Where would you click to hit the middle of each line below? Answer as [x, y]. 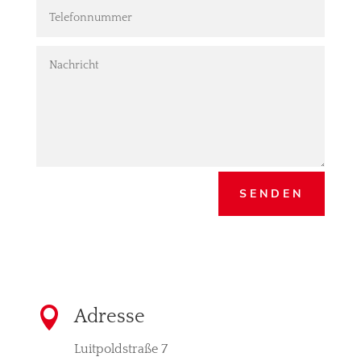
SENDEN [272, 194]
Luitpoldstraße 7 [120, 349]
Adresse [109, 317]
